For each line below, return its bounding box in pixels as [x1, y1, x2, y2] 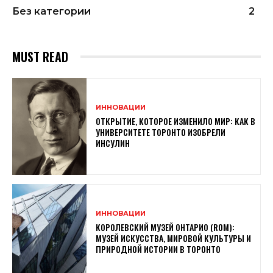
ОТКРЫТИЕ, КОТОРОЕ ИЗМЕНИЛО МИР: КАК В [96, 114, 256, 127]
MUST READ [12, 47, 68, 66]
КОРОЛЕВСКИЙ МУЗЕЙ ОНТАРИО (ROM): [96, 220, 235, 233]
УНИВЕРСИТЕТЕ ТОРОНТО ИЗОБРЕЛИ [96, 125, 226, 138]
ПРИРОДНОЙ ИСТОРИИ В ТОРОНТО [96, 242, 221, 255]
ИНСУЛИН [96, 136, 130, 149]
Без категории [12, 5, 91, 17]
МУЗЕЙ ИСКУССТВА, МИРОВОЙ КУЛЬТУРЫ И [96, 231, 252, 244]
